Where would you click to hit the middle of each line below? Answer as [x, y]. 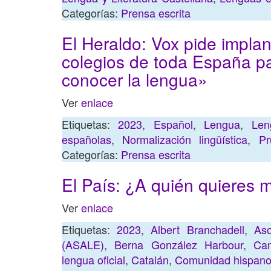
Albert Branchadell [198, 229]
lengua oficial [94, 260]
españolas [87, 139]
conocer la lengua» [135, 79]
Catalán [150, 260]
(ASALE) [83, 244]
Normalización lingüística [185, 139]
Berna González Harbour [179, 244]
